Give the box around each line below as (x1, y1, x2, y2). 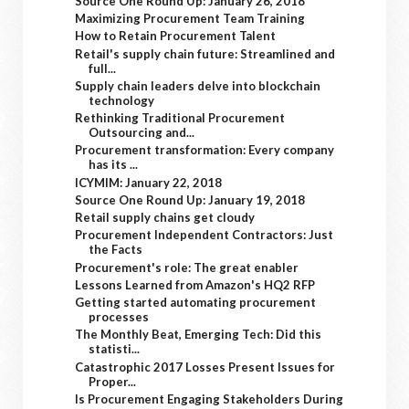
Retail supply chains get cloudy (75, 210, 256, 225)
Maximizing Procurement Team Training (75, 11, 306, 26)
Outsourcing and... (89, 125, 195, 140)
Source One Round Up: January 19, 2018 (75, 192, 306, 207)
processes (89, 309, 150, 324)
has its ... (89, 157, 139, 173)
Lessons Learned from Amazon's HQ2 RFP (75, 277, 316, 292)
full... (89, 60, 117, 76)
